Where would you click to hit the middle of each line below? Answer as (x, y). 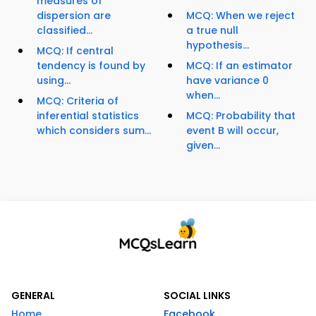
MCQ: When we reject (241, 16)
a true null (212, 31)
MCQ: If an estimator (239, 66)
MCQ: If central (75, 51)
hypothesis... (218, 45)
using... (54, 81)
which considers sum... (94, 131)
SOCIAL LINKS (197, 296)
